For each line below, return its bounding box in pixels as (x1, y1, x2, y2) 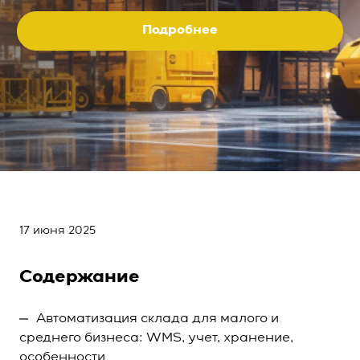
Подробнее (142, 24, 218, 37)
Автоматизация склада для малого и (36, 313, 279, 325)
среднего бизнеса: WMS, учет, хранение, (19, 332, 293, 345)
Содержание (19, 268, 140, 286)
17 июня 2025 (19, 225, 96, 236)
